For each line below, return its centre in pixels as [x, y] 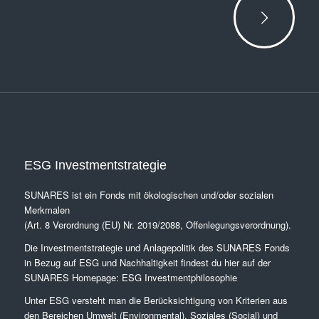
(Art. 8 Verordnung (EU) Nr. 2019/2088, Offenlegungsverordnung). [157, 224]
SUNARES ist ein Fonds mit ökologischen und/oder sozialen [148, 194]
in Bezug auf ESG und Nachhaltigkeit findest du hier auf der [147, 262]
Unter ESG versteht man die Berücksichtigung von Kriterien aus [156, 300]
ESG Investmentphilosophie [179, 277]
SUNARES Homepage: [73, 277]
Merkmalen [47, 209]
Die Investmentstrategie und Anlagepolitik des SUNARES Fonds [157, 247]
